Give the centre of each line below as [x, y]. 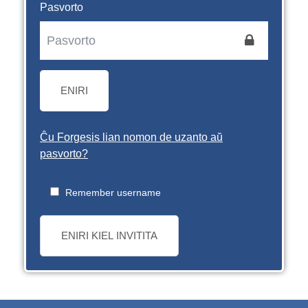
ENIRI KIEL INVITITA [109, 235]
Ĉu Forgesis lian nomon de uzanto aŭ [131, 137]
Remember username [113, 192]
